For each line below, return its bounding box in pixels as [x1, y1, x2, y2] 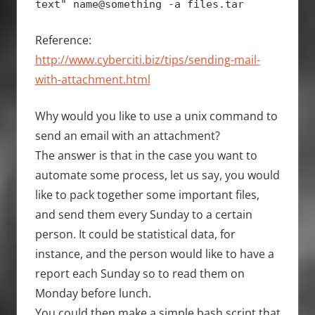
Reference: [34, 32, 91, 48]
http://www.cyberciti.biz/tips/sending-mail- [34, 51, 260, 67]
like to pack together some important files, [34, 186, 259, 202]
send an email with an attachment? [34, 127, 220, 143]
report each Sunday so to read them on [34, 265, 245, 281]
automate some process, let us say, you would [34, 167, 280, 183]
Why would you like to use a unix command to [34, 108, 278, 124]
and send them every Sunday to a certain [34, 206, 252, 222]
